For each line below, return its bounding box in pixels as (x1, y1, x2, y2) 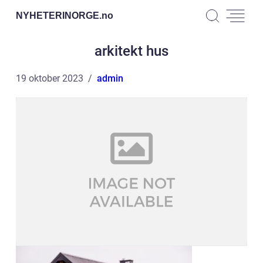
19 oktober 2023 (16, 73, 83, 84)
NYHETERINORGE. (16, 10, 102, 21)
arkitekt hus (95, 43, 168, 59)
